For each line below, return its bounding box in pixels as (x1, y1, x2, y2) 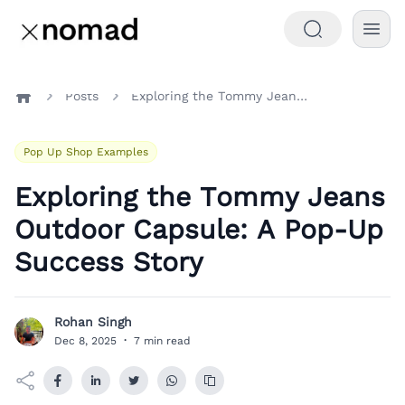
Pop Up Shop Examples (24, 146, 148, 158)
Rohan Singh (54, 315, 132, 329)
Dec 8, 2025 (54, 334, 117, 347)
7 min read (134, 334, 191, 347)
